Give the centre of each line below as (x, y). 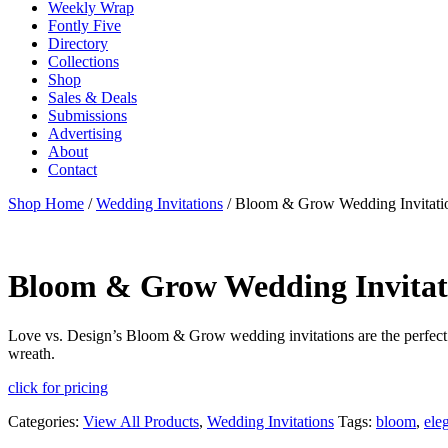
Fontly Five (84, 25)
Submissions (87, 115)
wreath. (31, 353)
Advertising (85, 133)
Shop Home (46, 203)
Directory (78, 43)
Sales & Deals (92, 97)
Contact (72, 169)
